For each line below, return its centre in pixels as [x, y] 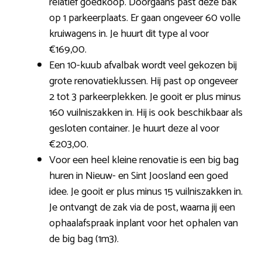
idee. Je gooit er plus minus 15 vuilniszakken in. [146, 192]
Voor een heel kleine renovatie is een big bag [144, 161]
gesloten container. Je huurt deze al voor [134, 129]
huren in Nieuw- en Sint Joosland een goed [139, 176]
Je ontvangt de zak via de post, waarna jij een [142, 208]
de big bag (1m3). [84, 239]
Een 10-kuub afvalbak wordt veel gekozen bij [143, 66]
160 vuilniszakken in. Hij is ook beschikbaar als [146, 113]
